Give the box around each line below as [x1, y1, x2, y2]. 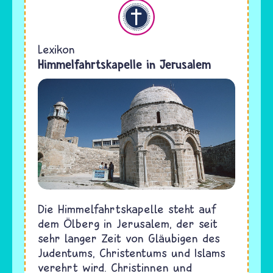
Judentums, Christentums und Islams [38, 246, 225, 260]
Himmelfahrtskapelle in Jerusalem [38, 57, 211, 72]
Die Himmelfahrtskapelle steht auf [38, 202, 217, 216]
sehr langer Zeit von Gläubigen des [38, 231, 220, 246]
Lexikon [38, 42, 75, 56]
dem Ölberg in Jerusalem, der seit [38, 216, 218, 231]
